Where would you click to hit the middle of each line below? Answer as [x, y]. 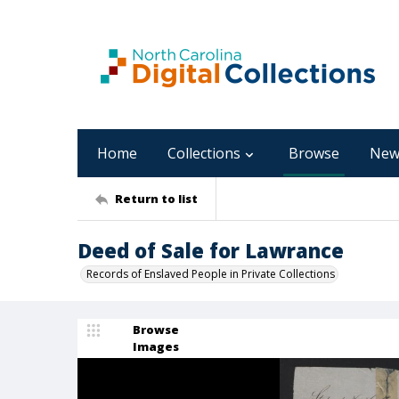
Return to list [156, 198]
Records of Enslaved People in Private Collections [211, 274]
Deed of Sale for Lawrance [211, 250]
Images [156, 346]
